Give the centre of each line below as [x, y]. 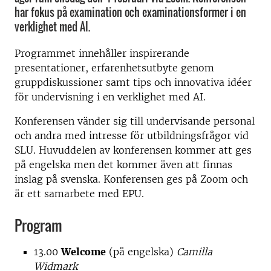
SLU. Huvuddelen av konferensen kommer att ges [133, 150]
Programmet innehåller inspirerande [102, 53]
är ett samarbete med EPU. [79, 194]
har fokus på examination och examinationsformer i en [130, 12]
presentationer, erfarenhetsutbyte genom [114, 68]
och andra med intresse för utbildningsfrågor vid [132, 135]
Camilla [194, 252]
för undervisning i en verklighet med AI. [112, 97]
